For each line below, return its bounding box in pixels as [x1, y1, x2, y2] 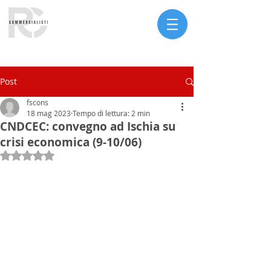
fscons [27, 97, 48, 107]
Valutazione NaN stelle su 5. [27, 149, 140, 160]
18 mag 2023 [27, 108, 71, 118]
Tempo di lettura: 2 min [73, 108, 150, 118]
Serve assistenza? [24, 51, 87, 62]
